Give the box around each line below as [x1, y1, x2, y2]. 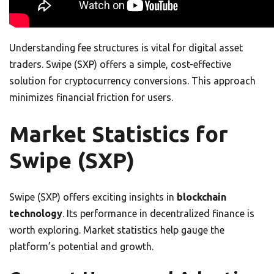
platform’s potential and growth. [9, 240, 154, 252]
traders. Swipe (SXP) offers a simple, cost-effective [9, 58, 231, 70]
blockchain [177, 191, 226, 202]
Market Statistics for [9, 121, 228, 146]
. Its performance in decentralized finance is [62, 207, 254, 219]
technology [9, 207, 62, 219]
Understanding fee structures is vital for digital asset [9, 42, 243, 53]
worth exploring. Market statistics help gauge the [9, 224, 224, 235]
